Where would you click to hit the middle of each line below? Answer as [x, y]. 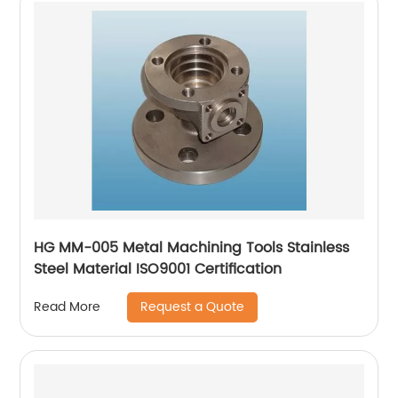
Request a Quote [193, 306]
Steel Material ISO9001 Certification [158, 269]
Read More [68, 307]
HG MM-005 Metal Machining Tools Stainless [192, 247]
